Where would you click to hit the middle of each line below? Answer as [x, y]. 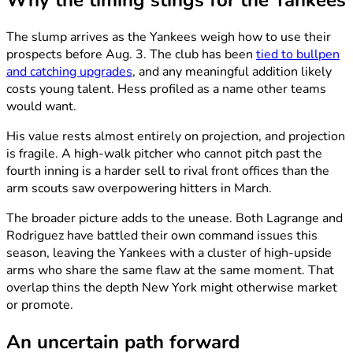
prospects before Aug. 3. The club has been [131, 55]
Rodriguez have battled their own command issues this [162, 236]
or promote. [40, 305]
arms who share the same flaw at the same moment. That [170, 271]
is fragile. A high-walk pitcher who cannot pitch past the [164, 154]
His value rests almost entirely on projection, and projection [176, 137]
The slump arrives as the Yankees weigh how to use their [169, 37]
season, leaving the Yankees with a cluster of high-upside [169, 253]
